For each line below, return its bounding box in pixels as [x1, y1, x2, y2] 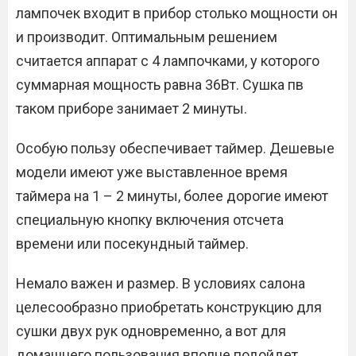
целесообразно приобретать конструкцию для [16, 299, 322, 316]
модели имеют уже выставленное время [16, 164, 288, 181]
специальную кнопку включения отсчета [16, 211, 284, 229]
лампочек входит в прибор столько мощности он [16, 5, 338, 22]
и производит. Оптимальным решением [16, 29, 277, 46]
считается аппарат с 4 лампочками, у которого [16, 52, 319, 70]
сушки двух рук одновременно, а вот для [16, 323, 286, 340]
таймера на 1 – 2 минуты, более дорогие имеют [16, 188, 328, 205]
